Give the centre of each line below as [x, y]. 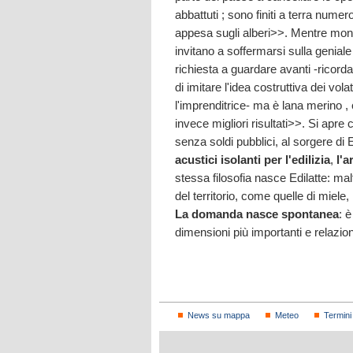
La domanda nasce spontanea [257, 214]
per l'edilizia [297, 159]
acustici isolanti [218, 159]
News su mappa [219, 315]
